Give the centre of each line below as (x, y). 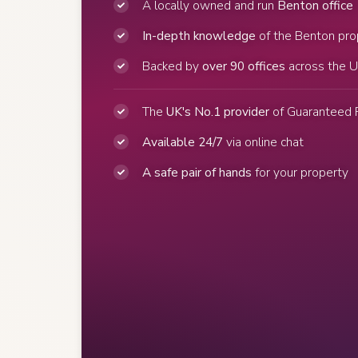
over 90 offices (244, 66)
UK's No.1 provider (218, 111)
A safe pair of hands (197, 172)
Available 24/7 (183, 141)
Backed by (173, 66)
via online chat (264, 141)
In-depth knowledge (199, 35)
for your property (300, 172)
